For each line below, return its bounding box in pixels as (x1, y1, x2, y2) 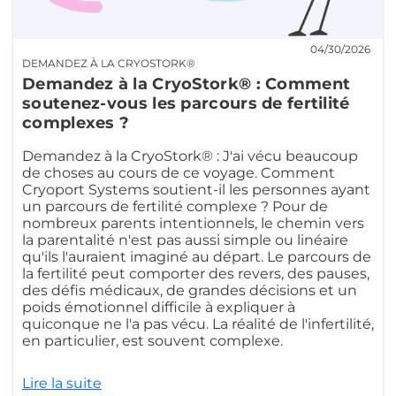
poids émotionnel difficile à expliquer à (22, 299, 295, 316)
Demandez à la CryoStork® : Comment (22, 74, 351, 95)
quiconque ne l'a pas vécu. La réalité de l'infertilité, (22, 316, 374, 333)
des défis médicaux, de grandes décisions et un (22, 282, 357, 300)
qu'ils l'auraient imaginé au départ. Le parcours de (22, 248, 371, 266)
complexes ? (22, 113, 130, 133)
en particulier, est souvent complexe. (22, 332, 283, 350)
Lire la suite (22, 375, 102, 392)
